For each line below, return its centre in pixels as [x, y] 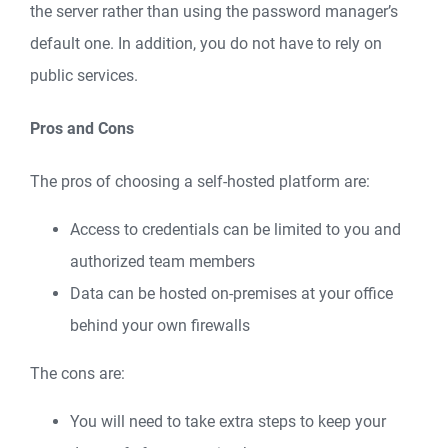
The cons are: [77, 374]
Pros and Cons [82, 129]
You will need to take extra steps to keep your [228, 422]
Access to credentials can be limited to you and [235, 230]
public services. [84, 75]
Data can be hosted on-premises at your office [231, 294]
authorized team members [162, 262]
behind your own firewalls [160, 326]
